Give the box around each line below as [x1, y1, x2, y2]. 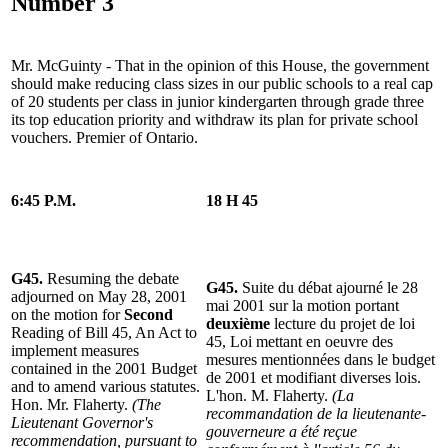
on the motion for [11, 305, 124, 323]
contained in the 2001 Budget [11, 359, 197, 377]
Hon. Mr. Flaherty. [11, 395, 132, 413]
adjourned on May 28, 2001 [11, 287, 187, 305]
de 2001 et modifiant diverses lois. [206, 368, 421, 386]
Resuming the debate [43, 269, 179, 287]
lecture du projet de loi [270, 314, 415, 332]
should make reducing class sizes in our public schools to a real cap [11, 74, 433, 92]
